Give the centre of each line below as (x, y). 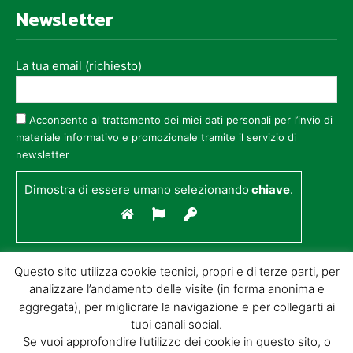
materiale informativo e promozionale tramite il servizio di (156, 137)
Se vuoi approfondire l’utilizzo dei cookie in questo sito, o (176, 342)
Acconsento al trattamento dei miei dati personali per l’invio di (181, 120)
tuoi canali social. (176, 324)
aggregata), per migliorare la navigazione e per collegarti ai (176, 307)
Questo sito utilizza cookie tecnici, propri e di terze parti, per (176, 271)
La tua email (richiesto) (79, 66)
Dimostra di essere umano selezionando (137, 190)
